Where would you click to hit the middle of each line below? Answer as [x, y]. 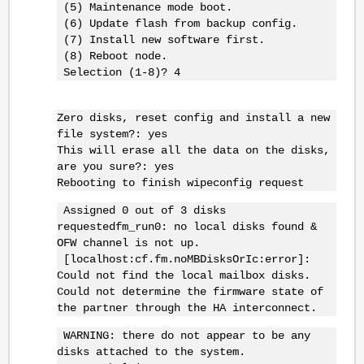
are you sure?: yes [115, 166]
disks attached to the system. [151, 352]
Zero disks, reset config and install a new [193, 117]
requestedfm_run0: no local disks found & [186, 226]
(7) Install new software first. [160, 40]
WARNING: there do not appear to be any [183, 336]
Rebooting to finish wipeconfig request [180, 182]
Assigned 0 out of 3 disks [141, 210]
